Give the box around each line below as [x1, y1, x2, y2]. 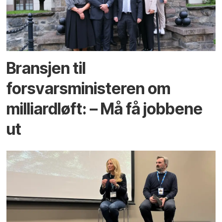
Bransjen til [6, 58, 86, 78]
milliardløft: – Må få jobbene [6, 99, 203, 118]
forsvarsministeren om [6, 78, 171, 98]
